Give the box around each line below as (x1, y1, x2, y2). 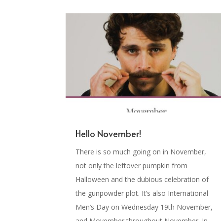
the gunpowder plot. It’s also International (75, 188, 209, 198)
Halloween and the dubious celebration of (75, 174, 209, 184)
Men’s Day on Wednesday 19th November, (75, 202, 213, 212)
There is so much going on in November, (75, 147, 207, 156)
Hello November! (75, 127, 142, 140)
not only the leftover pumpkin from (75, 160, 188, 170)
